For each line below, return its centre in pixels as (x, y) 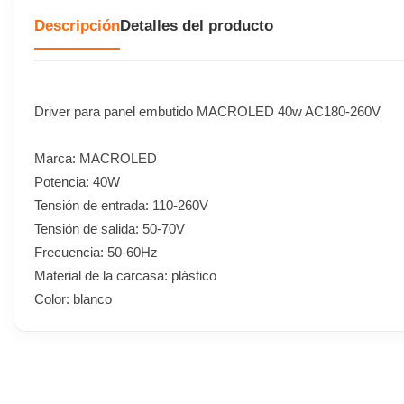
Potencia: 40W (77, 181)
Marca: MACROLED (96, 158)
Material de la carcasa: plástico (125, 275)
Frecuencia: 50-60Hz (96, 252)
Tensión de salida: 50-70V (110, 228)
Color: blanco (73, 298)
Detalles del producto (197, 26)
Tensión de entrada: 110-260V (121, 205)
